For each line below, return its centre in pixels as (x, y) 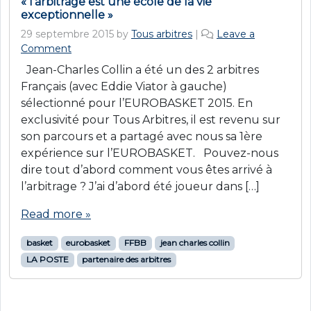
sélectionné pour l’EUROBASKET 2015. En (137, 103)
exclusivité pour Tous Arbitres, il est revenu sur (151, 120)
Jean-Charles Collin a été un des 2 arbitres (140, 70)
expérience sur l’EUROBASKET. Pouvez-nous (150, 153)
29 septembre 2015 (67, 34)
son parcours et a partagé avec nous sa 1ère (142, 137)
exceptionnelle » (67, 15)
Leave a (236, 34)
